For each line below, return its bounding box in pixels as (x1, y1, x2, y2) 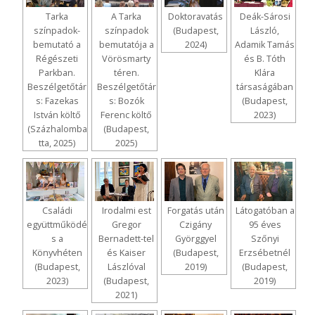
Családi (41, 204, 72, 217)
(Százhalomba (27, 122, 87, 135)
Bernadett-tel (98, 232, 155, 245)
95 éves (248, 218, 281, 231)
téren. (113, 66, 139, 79)
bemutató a (33, 38, 82, 51)
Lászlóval (107, 260, 146, 273)
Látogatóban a (235, 204, 295, 217)
